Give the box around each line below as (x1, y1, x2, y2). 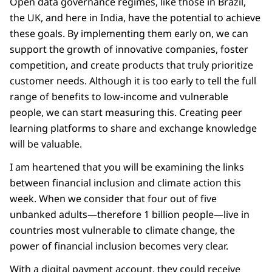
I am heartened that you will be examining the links (10, 160, 244, 174)
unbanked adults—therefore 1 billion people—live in (10, 208, 250, 222)
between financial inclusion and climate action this (10, 176, 241, 190)
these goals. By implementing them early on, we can (10, 27, 248, 41)
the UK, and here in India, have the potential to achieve (10, 11, 260, 25)
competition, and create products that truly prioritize (10, 58, 253, 72)
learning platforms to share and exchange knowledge (10, 121, 257, 135)
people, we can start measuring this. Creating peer (10, 106, 242, 120)
